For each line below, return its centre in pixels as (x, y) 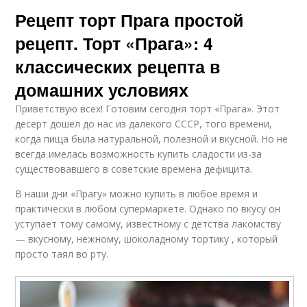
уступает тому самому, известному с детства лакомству (148, 223)
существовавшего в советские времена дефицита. (134, 169)
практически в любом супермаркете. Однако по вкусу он (148, 208)
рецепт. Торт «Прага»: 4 (114, 43)
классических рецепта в (118, 66)
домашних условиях (102, 89)
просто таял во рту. (62, 254)
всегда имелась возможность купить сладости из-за (139, 153)
